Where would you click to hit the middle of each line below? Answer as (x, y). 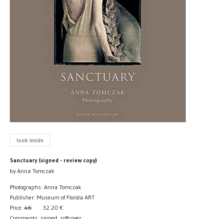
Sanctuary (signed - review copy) (53, 160)
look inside (30, 140)
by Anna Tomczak (32, 171)
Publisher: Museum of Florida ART (52, 197)
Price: (17, 207)
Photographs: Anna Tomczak (45, 187)
